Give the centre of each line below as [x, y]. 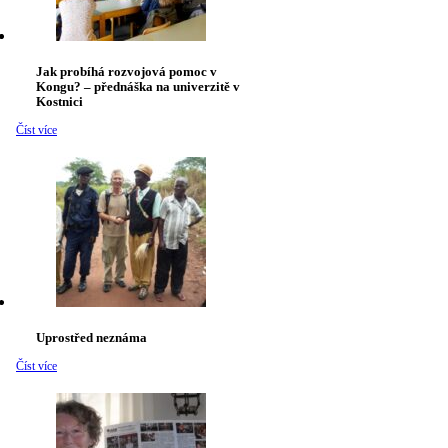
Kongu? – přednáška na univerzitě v [138, 87]
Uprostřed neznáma [91, 338]
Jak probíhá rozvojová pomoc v [126, 72]
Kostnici [59, 102]
